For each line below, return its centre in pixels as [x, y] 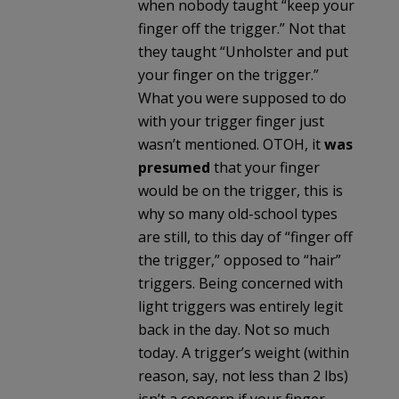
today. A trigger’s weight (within [244, 353]
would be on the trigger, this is [240, 191]
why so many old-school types [238, 214]
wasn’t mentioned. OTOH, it [231, 145]
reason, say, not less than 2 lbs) [243, 376]
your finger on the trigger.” [228, 75]
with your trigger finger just [231, 122]
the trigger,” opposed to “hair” [240, 261]
